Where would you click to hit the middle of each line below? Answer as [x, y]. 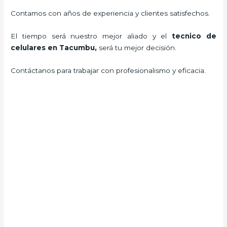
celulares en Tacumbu [53, 48]
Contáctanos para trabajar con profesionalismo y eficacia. [108, 71]
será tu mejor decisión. [139, 48]
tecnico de [194, 36]
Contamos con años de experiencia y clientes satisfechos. [110, 13]
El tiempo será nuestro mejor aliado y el [91, 36]
